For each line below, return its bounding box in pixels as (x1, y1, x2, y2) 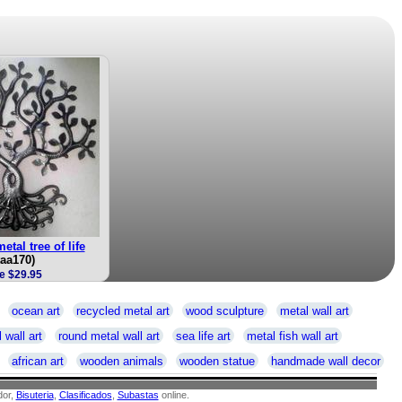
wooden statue (179, 354, 255, 368)
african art (12, 354, 64, 368)
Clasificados (58, 389, 112, 400)
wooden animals (80, 354, 163, 368)
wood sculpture (185, 304, 264, 318)
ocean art (11, 304, 60, 318)
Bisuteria (15, 389, 54, 400)
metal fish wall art (247, 329, 338, 343)
